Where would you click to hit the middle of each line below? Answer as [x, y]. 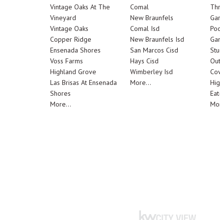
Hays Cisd [144, 61]
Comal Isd [145, 28]
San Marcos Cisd [154, 50]
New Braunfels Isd [157, 39]
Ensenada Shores [75, 50]
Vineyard [63, 18]
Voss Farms [67, 61]
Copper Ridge [71, 39]
